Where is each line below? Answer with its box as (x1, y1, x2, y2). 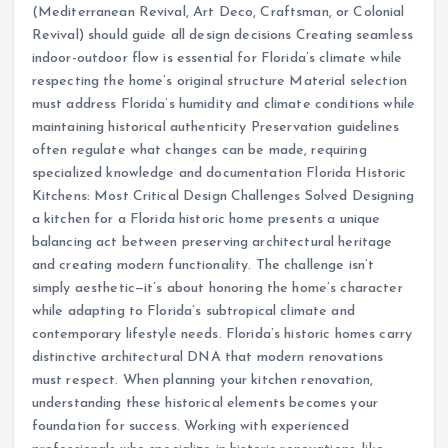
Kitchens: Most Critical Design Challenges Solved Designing (31, 188, 414, 204)
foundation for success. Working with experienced (31, 418, 350, 434)
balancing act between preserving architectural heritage (31, 234, 393, 250)
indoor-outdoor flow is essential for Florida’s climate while (31, 50, 403, 66)
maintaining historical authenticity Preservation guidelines (31, 119, 399, 135)
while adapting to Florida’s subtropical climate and (31, 303, 355, 319)
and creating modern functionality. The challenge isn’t (31, 257, 375, 273)
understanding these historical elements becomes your (31, 395, 378, 411)
